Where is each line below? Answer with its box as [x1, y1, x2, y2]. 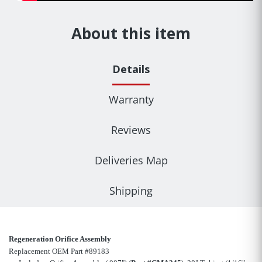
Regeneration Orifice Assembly [9, 235, 111, 244]
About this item [71, 23, 191, 44]
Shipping [109, 184, 153, 198]
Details [112, 62, 150, 77]
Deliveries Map [94, 153, 168, 168]
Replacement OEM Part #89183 [9, 247, 109, 256]
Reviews [111, 123, 151, 137]
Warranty [108, 92, 154, 107]
